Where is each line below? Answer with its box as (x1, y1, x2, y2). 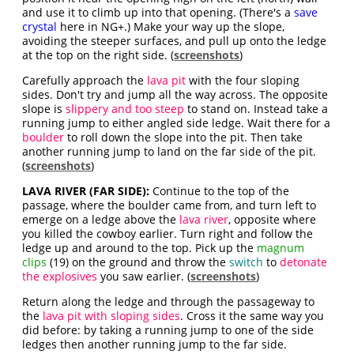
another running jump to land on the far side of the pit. (22, 144, 317, 159)
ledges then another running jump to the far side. (22, 337, 288, 352)
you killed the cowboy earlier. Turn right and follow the (22, 226, 314, 241)
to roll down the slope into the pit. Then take (64, 130, 303, 145)
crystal (22, 19, 58, 34)
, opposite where (228, 212, 317, 227)
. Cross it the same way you (180, 308, 325, 323)
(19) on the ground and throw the (47, 254, 230, 269)
